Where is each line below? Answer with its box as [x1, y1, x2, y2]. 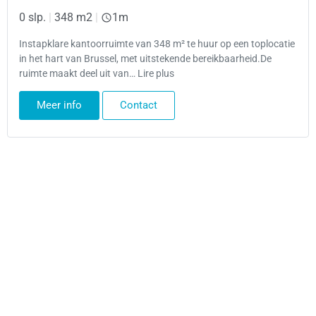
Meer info [37, 98, 82, 111]
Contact [120, 98, 157, 111]
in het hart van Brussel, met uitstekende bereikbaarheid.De [19, 52, 272, 65]
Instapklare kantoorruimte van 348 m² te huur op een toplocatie [19, 37, 295, 50]
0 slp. [19, 11, 46, 25]
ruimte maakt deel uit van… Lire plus [19, 67, 174, 80]
